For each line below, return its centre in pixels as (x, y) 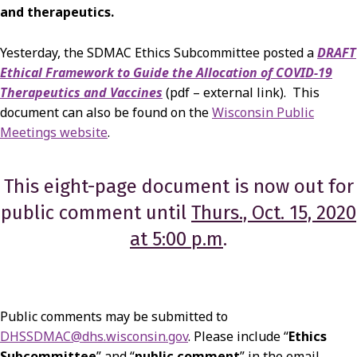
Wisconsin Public (263, 113)
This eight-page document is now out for (178, 187)
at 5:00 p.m (177, 239)
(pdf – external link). (226, 93)
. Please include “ (238, 337)
